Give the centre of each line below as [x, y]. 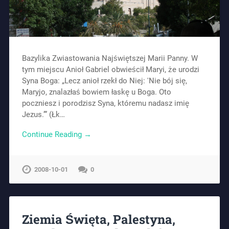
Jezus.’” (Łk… [43, 114]
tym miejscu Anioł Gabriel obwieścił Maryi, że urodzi [110, 69]
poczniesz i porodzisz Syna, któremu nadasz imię [105, 103]
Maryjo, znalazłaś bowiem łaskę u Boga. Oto [96, 92]
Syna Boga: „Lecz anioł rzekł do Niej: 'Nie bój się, [104, 81]
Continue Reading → [56, 134]
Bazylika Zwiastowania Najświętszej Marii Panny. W [110, 58]
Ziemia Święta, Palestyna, [98, 220]
